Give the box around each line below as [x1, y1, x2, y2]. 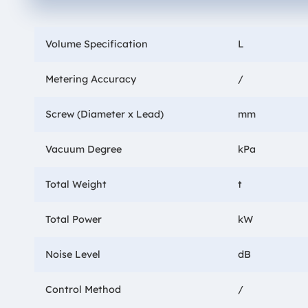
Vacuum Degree [45, 142, 122, 155]
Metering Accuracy [45, 72, 136, 85]
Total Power [45, 212, 102, 225]
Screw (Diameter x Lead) [45, 107, 164, 120]
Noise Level [45, 247, 100, 261]
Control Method [45, 283, 121, 296]
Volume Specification [45, 37, 148, 50]
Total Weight [45, 177, 107, 190]
